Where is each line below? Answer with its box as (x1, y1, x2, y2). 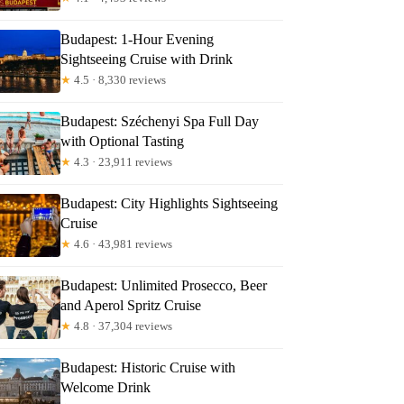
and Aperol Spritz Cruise (60, 297, 202, 313)
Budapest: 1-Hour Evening (60, 31, 215, 47)
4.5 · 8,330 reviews (71, 72, 167, 87)
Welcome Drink (60, 379, 151, 395)
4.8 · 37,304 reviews (71, 318, 173, 333)
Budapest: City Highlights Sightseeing (60, 195, 279, 211)
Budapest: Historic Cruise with (60, 359, 236, 375)
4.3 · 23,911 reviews (71, 154, 173, 169)
